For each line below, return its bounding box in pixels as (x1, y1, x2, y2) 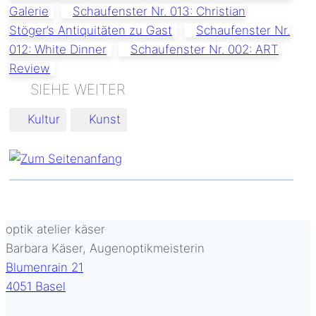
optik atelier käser (6, 221, 105, 236)
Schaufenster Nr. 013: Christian (73, 4, 245, 18)
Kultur (28, 112, 61, 127)
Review (9, 61, 50, 75)
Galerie (9, 4, 49, 18)
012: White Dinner (9, 42, 107, 56)
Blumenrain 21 (6, 260, 83, 274)
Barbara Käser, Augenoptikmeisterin (6, 241, 205, 255)
